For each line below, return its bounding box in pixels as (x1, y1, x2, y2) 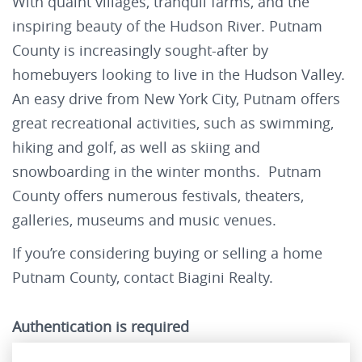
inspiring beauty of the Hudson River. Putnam (12, 16, 322, 36)
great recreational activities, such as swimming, (12, 113, 334, 133)
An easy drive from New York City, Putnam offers (12, 89, 340, 109)
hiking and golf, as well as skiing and (12, 137, 260, 158)
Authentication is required (12, 317, 189, 337)
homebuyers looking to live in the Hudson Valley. (12, 65, 345, 85)
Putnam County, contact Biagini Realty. (12, 267, 273, 287)
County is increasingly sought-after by (12, 40, 268, 61)
